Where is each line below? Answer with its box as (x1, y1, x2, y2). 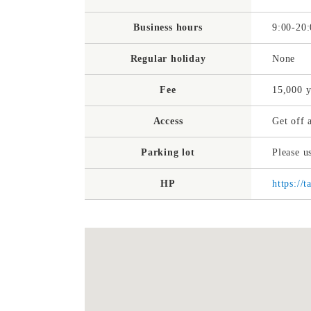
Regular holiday (130, 53, 206, 65)
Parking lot (141, 147, 195, 158)
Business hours (133, 22, 203, 33)
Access (153, 116, 183, 127)
